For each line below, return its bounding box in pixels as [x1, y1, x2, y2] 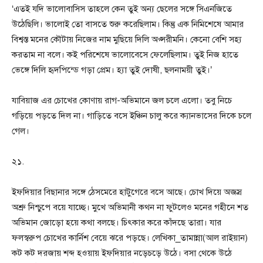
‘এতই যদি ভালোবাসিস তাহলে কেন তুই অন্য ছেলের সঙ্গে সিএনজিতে [12, 4, 232, 15]
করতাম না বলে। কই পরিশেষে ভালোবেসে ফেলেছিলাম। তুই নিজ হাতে [12, 49, 238, 60]
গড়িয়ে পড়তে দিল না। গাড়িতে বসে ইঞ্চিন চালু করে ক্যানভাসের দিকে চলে [12, 110, 251, 122]
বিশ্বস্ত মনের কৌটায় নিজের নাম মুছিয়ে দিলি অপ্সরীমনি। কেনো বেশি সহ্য [12, 34, 242, 45]
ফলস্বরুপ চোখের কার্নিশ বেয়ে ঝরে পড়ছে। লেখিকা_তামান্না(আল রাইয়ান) [12, 232, 248, 244]
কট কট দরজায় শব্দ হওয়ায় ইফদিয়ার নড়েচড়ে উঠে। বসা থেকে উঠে [12, 248, 232, 259]
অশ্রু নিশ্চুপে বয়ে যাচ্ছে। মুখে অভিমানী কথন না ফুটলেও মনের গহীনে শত [12, 202, 248, 213]
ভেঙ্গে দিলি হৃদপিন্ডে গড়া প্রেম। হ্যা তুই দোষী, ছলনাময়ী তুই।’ [12, 65, 212, 76]
